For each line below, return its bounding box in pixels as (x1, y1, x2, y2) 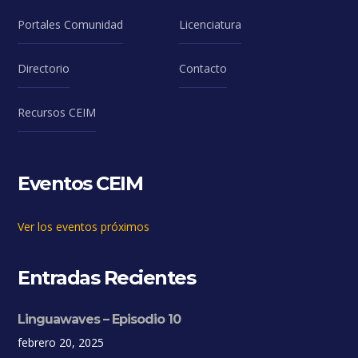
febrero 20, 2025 (18, 335, 105, 351)
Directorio (18, 61, 70, 77)
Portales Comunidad (18, 17, 124, 33)
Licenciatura (179, 17, 241, 33)
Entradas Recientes (18, 266, 196, 290)
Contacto (179, 61, 227, 77)
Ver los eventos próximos (18, 219, 150, 235)
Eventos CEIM (18, 172, 143, 196)
